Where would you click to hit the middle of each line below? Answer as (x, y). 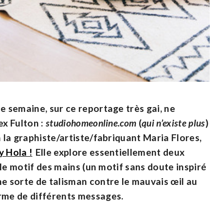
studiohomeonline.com (91, 123)
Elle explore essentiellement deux (109, 152)
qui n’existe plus (173, 123)
